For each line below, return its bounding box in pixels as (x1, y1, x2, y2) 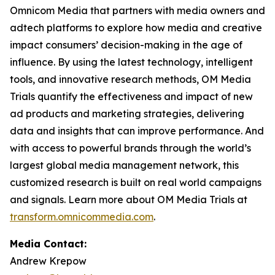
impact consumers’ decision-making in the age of (10, 39, 242, 51)
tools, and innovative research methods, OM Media (10, 73, 251, 85)
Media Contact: (10, 238, 87, 250)
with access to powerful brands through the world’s (10, 142, 251, 154)
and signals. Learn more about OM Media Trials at (10, 193, 247, 206)
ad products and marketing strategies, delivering (10, 107, 244, 120)
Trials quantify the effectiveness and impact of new (10, 90, 253, 103)
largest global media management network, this (10, 159, 239, 171)
